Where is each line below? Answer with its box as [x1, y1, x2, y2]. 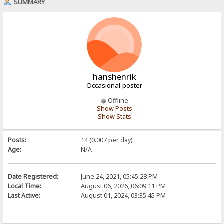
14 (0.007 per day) [80, 135, 132, 144]
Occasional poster [86, 80, 142, 90]
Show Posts [96, 104, 132, 113]
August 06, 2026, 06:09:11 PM [80, 181, 166, 190]
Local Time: [8, 181, 42, 190]
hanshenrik [92, 70, 136, 82]
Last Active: [8, 191, 41, 200]
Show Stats [97, 112, 131, 121]
